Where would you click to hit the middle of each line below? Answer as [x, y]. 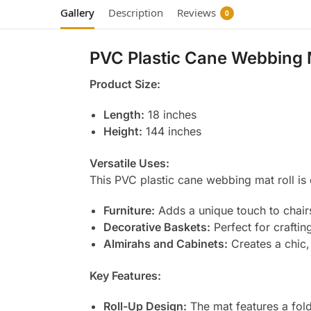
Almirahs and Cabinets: [165, 243]
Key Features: [125, 276]
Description [136, 13]
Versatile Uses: [129, 163]
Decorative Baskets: [157, 227]
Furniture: [129, 210]
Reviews [196, 13]
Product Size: [125, 84]
